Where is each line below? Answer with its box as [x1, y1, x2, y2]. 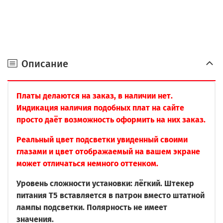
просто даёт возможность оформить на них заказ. [16, 115, 206, 125]
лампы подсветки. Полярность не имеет [16, 203, 167, 213]
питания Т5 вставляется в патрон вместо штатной [16, 191, 205, 201]
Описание [21, 57, 68, 70]
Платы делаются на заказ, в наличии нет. [16, 91, 173, 101]
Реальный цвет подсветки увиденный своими [16, 135, 188, 145]
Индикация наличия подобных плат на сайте [16, 103, 184, 113]
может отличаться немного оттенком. [16, 159, 160, 169]
